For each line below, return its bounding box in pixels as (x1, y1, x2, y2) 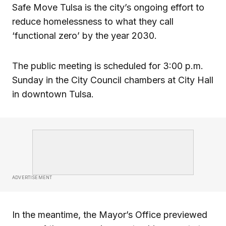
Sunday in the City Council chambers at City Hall (12, 74, 213, 85)
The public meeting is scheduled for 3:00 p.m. (12, 60, 203, 71)
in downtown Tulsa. (12, 88, 94, 99)
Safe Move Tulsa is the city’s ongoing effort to (12, 2, 204, 13)
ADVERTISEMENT (12, 174, 52, 180)
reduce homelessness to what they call (12, 16, 174, 27)
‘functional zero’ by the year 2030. (12, 30, 157, 41)
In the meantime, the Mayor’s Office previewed (12, 209, 207, 220)
